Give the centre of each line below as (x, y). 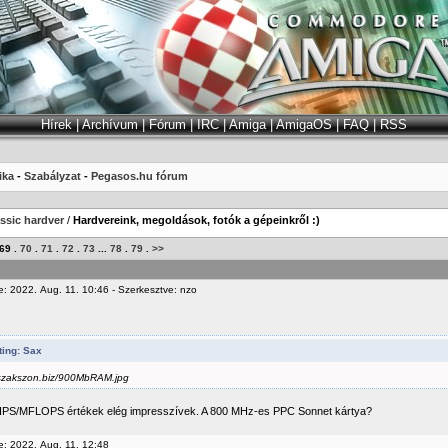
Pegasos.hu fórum (139, 176)
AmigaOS (304, 124)
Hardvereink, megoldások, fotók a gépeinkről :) (196, 220)
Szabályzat (52, 176)
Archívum (110, 124)
